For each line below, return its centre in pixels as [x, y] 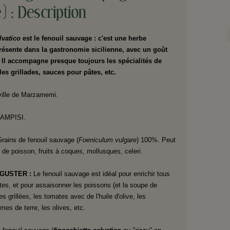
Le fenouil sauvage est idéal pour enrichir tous [101, 174]
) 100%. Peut [156, 140]
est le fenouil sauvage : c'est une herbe [84, 39]
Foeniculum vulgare [107, 140]
